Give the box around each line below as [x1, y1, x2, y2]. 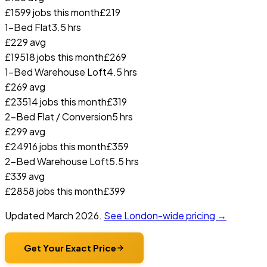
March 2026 [46, 209, 99, 222]
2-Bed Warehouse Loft [5, 154, 109, 167]
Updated [5, 209, 46, 222]
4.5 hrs [107, 65, 137, 78]
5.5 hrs [109, 154, 139, 167]
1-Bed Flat [5, 20, 52, 33]
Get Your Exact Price [24, 241, 116, 253]
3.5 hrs [52, 20, 81, 33]
